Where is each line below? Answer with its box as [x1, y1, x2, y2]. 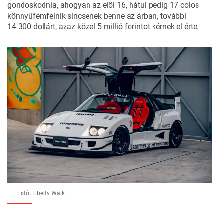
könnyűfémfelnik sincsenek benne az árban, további [7, 11, 186, 21]
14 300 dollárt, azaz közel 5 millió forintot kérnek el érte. [7, 22, 199, 32]
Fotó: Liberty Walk [17, 190, 65, 197]
